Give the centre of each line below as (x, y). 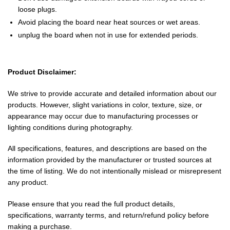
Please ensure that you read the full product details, (91, 204)
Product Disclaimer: (42, 72)
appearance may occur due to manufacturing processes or (103, 116)
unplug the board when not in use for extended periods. (108, 35)
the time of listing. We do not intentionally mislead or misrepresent (114, 171)
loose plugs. (37, 9)
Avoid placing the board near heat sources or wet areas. (109, 22)
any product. (28, 183)
